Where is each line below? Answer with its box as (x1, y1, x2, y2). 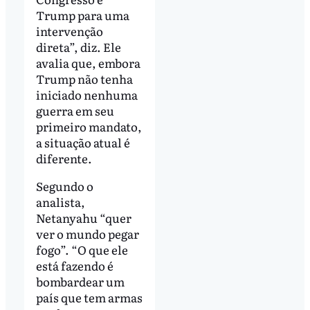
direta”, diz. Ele (35, 38, 121, 56)
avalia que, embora (35, 54, 140, 72)
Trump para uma (35, 6, 129, 24)
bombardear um (35, 273, 125, 291)
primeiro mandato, (35, 118, 142, 136)
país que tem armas (35, 289, 143, 307)
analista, (35, 193, 85, 211)
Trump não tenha (35, 70, 133, 88)
